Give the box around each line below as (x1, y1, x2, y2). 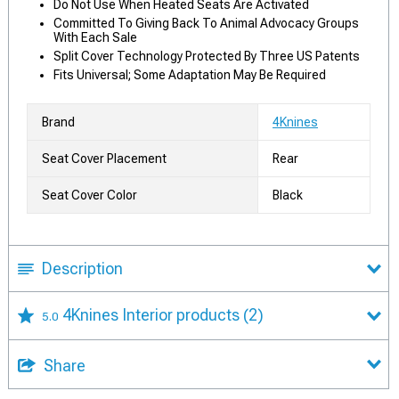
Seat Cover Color (42, 188, 137, 202)
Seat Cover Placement (42, 151, 167, 166)
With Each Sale (53, 30, 137, 45)
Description (42, 259, 123, 278)
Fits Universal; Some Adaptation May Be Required (53, 68, 326, 82)
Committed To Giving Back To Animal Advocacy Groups (53, 16, 359, 30)
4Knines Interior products (62, 305, 243, 324)
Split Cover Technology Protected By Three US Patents (53, 49, 360, 63)
